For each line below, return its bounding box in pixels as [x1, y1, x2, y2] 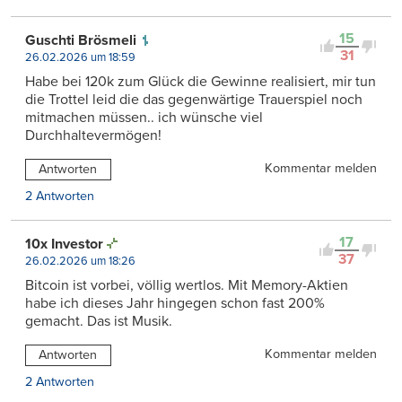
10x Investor [25, 234, 103, 253]
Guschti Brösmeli [25, 31, 136, 49]
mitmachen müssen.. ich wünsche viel [25, 108, 263, 127]
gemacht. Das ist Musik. [25, 311, 172, 330]
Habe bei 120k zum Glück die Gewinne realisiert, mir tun [25, 72, 376, 91]
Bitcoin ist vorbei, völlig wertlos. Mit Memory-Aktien [25, 275, 348, 294]
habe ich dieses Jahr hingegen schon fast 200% [25, 293, 325, 312]
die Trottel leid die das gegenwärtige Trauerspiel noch [25, 90, 363, 109]
